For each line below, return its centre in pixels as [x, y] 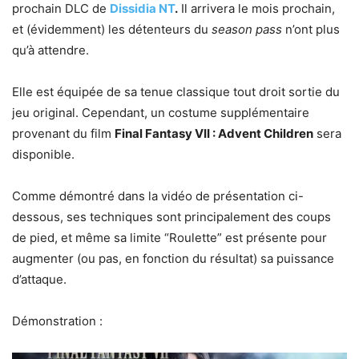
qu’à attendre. [50, 50]
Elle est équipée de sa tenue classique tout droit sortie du [176, 91]
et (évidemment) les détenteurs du [112, 29]
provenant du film [63, 133]
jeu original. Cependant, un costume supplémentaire [161, 112]
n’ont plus [311, 29]
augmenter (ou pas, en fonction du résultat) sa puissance [173, 258]
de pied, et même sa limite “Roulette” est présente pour [169, 237]
